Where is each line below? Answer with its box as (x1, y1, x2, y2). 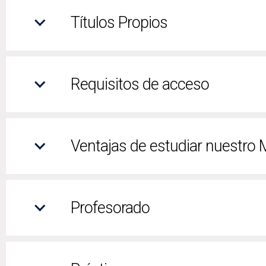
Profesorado (71, 198, 150, 217)
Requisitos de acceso (71, 74, 209, 94)
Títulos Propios (71, 12, 167, 32)
